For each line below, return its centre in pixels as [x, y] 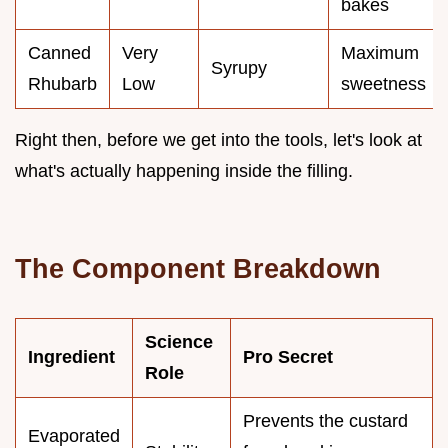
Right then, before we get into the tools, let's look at [218, 139]
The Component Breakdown [198, 268]
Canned [59, 52]
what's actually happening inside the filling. [184, 170]
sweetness [383, 83]
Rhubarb [62, 83]
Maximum [380, 52]
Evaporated [74, 435]
